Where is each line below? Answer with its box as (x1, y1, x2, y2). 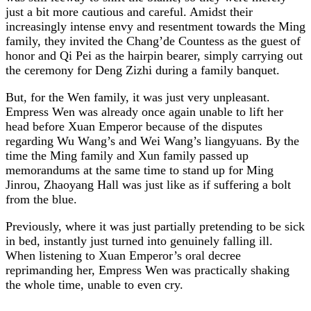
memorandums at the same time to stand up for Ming (6, 162, 274, 177)
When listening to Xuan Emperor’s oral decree (6, 248, 241, 262)
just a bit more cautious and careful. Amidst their (6, 4, 253, 19)
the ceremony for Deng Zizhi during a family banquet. (6, 62, 280, 77)
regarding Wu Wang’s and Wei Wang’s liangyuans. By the (6, 133, 299, 148)
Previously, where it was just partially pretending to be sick (6, 219, 305, 233)
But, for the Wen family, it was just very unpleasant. (6, 90, 270, 104)
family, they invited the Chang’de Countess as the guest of (6, 33, 301, 48)
